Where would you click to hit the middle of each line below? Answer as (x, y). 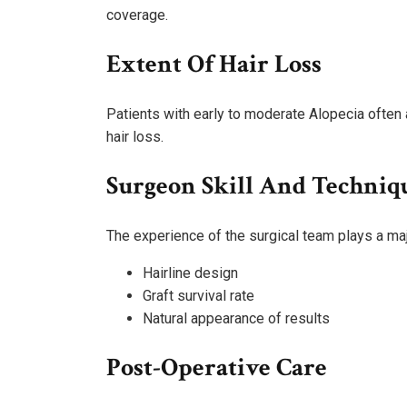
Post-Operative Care (217, 367)
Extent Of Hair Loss (214, 64)
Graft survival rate (199, 295)
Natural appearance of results (236, 318)
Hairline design (190, 273)
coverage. (137, 15)
